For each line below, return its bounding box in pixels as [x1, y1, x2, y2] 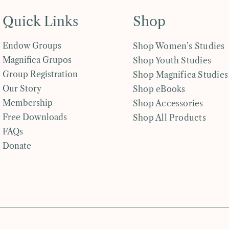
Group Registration [3, 69, 78, 80]
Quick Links [3, 13, 79, 30]
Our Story [3, 83, 42, 94]
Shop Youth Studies [132, 55, 212, 66]
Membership [3, 98, 53, 108]
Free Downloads [3, 112, 67, 123]
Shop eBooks [132, 84, 186, 95]
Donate [3, 141, 32, 151]
